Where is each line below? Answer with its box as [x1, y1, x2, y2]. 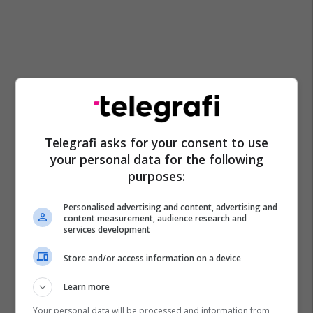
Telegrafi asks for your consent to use [45, 134, 268, 151]
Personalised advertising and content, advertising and [64, 201, 278, 213]
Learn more [64, 281, 110, 293]
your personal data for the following [50, 151, 263, 168]
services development [64, 224, 151, 235]
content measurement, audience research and [64, 212, 247, 224]
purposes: [128, 168, 185, 184]
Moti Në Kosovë [28, 258, 94, 270]
